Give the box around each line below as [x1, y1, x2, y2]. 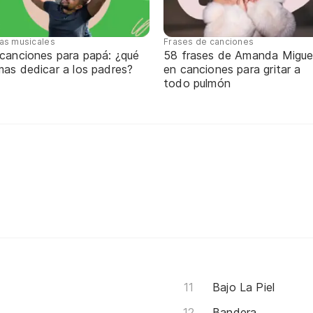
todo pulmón [163, 75, 231, 90]
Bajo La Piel [212, 279, 275, 294]
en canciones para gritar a [163, 61, 301, 76]
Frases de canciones [163, 36, 254, 47]
